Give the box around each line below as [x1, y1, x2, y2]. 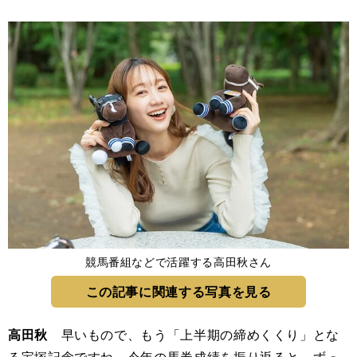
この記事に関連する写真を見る [85, 284, 272, 300]
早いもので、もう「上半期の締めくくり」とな [47, 327, 340, 343]
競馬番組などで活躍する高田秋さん [84, 255, 273, 269]
